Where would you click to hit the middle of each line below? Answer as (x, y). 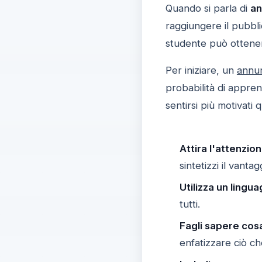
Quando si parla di (208, 8)
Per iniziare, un (201, 70)
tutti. (189, 204)
